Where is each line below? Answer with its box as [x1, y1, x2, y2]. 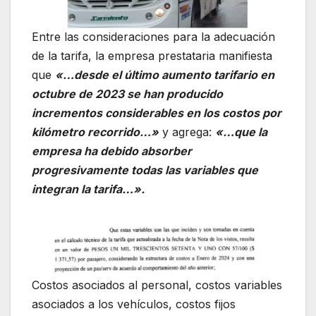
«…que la [215, 125, 267, 140]
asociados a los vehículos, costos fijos [32, 297, 236, 312]
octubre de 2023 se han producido [32, 87, 223, 102]
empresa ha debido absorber [32, 144, 192, 159]
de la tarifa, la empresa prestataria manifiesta [32, 49, 272, 63]
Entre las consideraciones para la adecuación [32, 30, 275, 44]
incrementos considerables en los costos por [32, 106, 281, 121]
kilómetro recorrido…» [32, 125, 159, 140]
